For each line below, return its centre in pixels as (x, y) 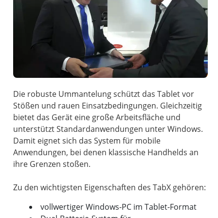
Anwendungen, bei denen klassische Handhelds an (106, 152)
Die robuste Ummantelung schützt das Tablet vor (104, 94)
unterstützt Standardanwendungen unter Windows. (108, 129)
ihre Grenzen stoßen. (52, 164)
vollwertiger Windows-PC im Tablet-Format (118, 207)
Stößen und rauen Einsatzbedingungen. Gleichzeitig (108, 105)
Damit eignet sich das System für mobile (87, 140)
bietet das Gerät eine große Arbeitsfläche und (97, 117)
